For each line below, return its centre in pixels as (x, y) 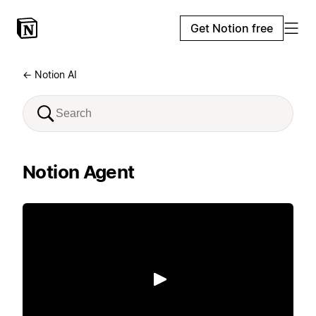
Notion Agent (79, 172)
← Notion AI (50, 74)
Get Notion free (232, 28)
